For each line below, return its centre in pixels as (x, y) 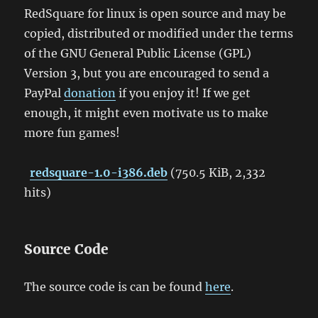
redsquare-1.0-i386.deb (99, 172)
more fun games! (72, 133)
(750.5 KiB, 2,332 (217, 172)
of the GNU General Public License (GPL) (138, 53)
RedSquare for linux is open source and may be (155, 13)
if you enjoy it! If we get (183, 93)
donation (90, 93)
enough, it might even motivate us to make (147, 113)
